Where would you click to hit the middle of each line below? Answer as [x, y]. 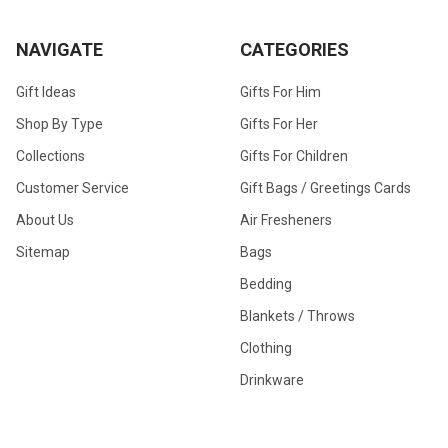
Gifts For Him [280, 91]
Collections [50, 155]
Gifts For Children [294, 155]
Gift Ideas [46, 91]
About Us [45, 219]
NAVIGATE [59, 49]
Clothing [266, 347]
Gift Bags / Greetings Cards [325, 187]
